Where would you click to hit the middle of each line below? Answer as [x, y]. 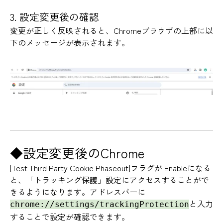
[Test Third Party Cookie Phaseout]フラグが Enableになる [111, 167]
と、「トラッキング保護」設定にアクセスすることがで [110, 179]
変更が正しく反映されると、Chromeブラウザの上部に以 [111, 31]
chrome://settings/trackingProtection [100, 204]
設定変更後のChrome [84, 152]
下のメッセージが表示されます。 [70, 43]
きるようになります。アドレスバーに [78, 191]
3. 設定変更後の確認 [55, 17]
